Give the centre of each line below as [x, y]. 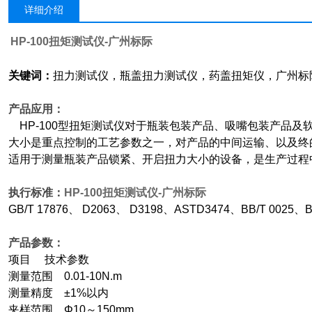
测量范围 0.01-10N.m [71, 276]
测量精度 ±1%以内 [61, 293]
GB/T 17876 [38, 209]
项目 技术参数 [53, 259]
